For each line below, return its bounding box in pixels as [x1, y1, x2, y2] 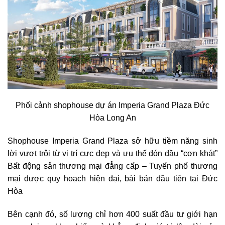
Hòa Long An [89, 114, 136, 123]
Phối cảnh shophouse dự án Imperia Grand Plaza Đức [16, 101, 209, 110]
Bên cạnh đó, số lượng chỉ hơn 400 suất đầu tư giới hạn [8, 210, 217, 219]
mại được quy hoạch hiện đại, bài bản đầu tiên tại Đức [8, 174, 217, 183]
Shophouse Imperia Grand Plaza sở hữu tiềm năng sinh [8, 137, 217, 146]
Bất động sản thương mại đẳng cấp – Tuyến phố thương [8, 162, 217, 171]
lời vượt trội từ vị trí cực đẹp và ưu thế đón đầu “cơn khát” [8, 149, 217, 158]
